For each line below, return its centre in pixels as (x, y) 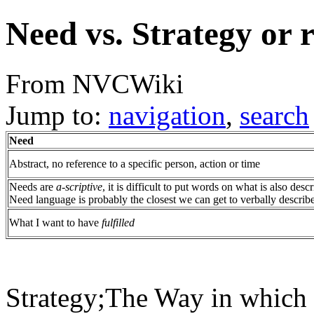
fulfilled (118, 222)
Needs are (33, 186)
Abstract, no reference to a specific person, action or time (135, 163)
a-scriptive (79, 186)
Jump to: (57, 115)
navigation (167, 115)
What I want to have (55, 222)
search (274, 115)
